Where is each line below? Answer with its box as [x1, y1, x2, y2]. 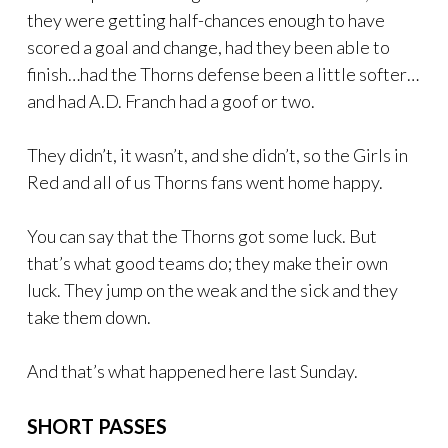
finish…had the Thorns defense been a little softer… [27, 63, 419, 86]
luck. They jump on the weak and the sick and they [27, 279, 398, 302]
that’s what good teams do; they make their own [27, 252, 388, 275]
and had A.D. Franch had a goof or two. [27, 90, 315, 113]
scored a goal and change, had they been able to [27, 36, 390, 59]
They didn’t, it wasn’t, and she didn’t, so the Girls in [27, 144, 408, 167]
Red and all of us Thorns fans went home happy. [27, 171, 383, 194]
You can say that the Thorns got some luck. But [27, 225, 377, 248]
